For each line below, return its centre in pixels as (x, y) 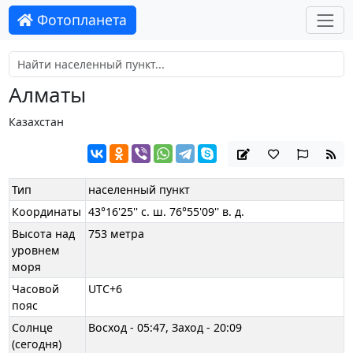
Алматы (47, 95)
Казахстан (36, 121)
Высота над (44, 234)
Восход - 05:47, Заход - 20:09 (165, 328)
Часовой (36, 289)
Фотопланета (80, 20)
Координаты (47, 212)
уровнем (36, 251)
